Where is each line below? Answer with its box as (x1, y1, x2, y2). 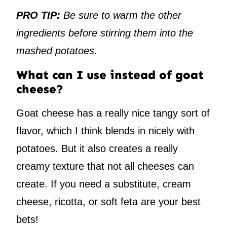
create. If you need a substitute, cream (16, 178, 191, 190)
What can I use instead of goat (16, 67, 204, 82)
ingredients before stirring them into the (16, 27, 193, 39)
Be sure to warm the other (63, 9, 181, 21)
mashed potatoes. (16, 45, 97, 56)
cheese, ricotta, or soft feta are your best (16, 196, 201, 207)
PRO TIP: (16, 9, 63, 21)
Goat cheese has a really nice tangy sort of (16, 107, 210, 119)
